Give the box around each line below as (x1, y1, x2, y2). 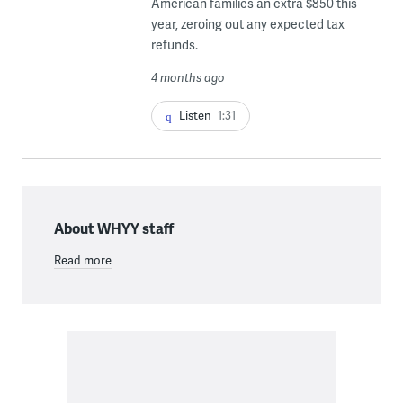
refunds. (150, 35, 198, 53)
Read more (53, 251, 112, 268)
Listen (178, 106, 211, 123)
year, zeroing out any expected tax (150, 14, 345, 32)
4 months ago (150, 68, 225, 85)
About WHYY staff (53, 217, 174, 238)
